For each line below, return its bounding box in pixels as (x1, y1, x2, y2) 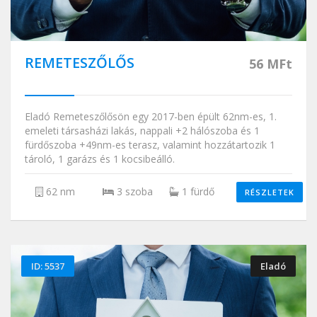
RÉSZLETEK (244, 187, 294, 198)
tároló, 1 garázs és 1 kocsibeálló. (25, 152, 175, 166)
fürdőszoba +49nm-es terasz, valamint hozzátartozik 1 (25, 138, 275, 152)
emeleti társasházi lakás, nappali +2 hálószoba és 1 (25, 124, 260, 138)
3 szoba (113, 185, 153, 199)
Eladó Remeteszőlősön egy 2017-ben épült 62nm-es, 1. (25, 110, 277, 124)
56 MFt (249, 55, 292, 73)
